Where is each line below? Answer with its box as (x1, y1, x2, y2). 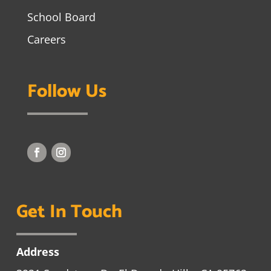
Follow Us (27, 77, 106, 107)
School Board (27, 9, 96, 24)
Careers (27, 31, 66, 47)
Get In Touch (16, 197, 122, 227)
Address (16, 244, 59, 260)
